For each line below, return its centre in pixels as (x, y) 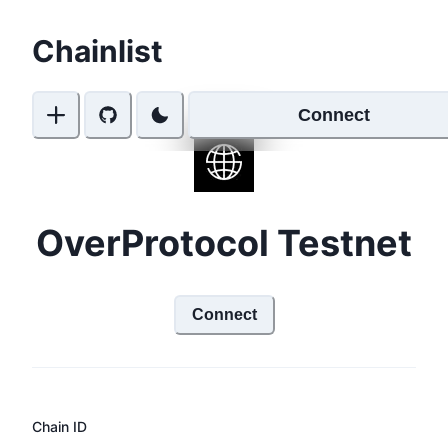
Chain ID (59, 426)
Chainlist (97, 51)
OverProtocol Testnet (224, 242)
